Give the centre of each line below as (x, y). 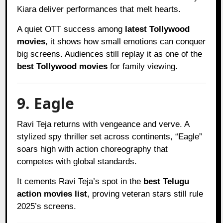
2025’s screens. (47, 206)
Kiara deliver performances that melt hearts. (99, 9)
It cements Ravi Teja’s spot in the (80, 181)
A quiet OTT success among (71, 29)
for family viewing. (143, 66)
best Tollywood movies (62, 66)
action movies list (52, 194)
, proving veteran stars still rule (145, 194)
